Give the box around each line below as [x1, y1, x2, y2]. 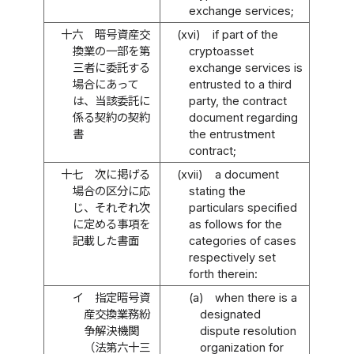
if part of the [212, 27, 278, 41]
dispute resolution [200, 323, 297, 337]
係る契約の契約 [72, 110, 150, 124]
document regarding [188, 110, 298, 124]
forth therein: [188, 266, 258, 281]
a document [214, 167, 279, 181]
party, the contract [188, 93, 287, 107]
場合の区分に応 [72, 183, 150, 198]
